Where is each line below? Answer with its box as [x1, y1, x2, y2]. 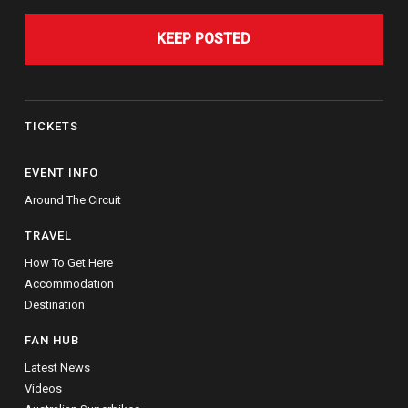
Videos [24, 382, 62, 396]
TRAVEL [24, 229, 72, 243]
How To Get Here [24, 256, 113, 270]
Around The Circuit [24, 193, 121, 208]
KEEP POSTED [157, 30, 251, 48]
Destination [24, 298, 85, 312]
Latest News [24, 361, 90, 375]
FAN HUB [24, 333, 79, 348]
